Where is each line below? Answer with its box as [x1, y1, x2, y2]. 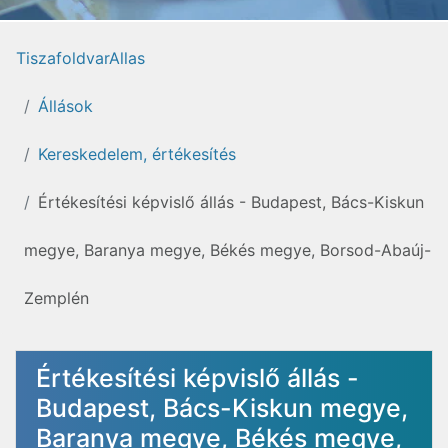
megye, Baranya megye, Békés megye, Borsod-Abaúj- [24, 240, 431, 260]
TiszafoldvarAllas [16, 48, 145, 68]
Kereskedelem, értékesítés [38, 144, 236, 164]
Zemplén [24, 288, 89, 308]
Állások [38, 96, 93, 116]
